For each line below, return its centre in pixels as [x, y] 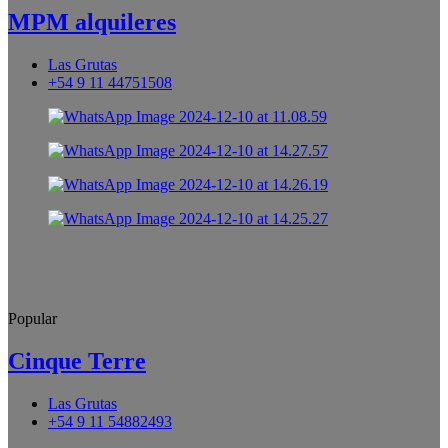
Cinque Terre [77, 360]
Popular [32, 318]
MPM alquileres [92, 21]
